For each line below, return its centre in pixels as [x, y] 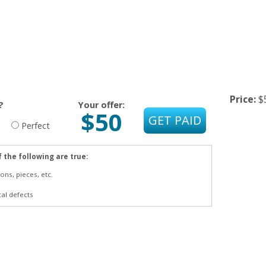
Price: [244, 99]
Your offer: [102, 105]
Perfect [36, 125]
